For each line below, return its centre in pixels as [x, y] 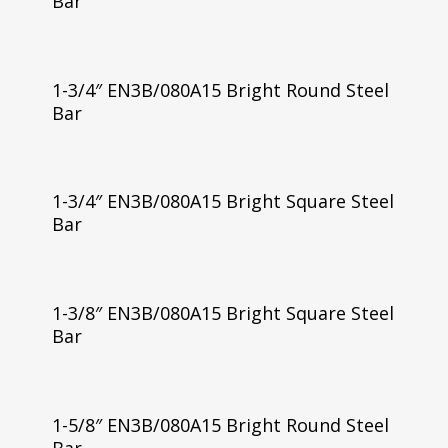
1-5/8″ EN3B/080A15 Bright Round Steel [220, 425]
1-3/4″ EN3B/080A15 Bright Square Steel [222, 201]
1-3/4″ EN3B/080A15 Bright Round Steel [220, 89]
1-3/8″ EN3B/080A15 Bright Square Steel [222, 313]
